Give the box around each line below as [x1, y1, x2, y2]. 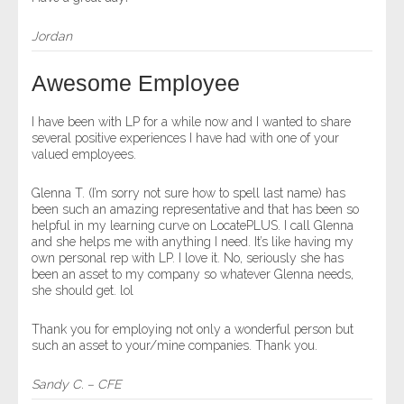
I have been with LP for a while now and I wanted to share [32, 115, 351, 129]
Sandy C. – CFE [32, 377, 122, 391]
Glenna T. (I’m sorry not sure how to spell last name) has [32, 186, 345, 200]
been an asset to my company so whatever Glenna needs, [32, 267, 353, 281]
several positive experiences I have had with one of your [32, 131, 339, 145]
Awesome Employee [32, 70, 240, 96]
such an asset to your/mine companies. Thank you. [32, 338, 317, 353]
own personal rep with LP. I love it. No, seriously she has [32, 251, 344, 265]
